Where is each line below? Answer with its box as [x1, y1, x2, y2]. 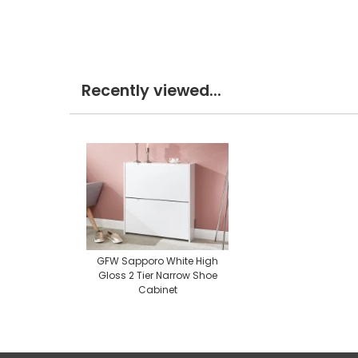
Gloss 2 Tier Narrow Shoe [97, 268, 217, 283]
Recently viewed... [82, 80, 221, 102]
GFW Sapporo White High [97, 254, 218, 268]
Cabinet [137, 283, 177, 297]
